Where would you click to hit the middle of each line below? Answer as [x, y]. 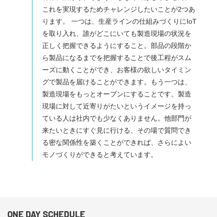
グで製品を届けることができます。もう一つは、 [117, 82]
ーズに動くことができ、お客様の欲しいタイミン [117, 70]
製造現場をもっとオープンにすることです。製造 [117, 94]
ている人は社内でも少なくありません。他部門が [117, 118]
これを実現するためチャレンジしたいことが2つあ [119, 9]
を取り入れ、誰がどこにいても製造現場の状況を [117, 34]
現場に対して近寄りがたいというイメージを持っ [117, 106]
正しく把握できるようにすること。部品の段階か [117, 46]
